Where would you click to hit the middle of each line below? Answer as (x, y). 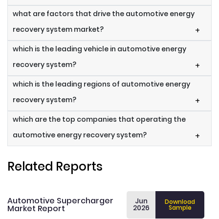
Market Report (36, 209)
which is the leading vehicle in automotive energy (99, 49)
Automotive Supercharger (60, 201)
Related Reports (55, 167)
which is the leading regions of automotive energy (101, 84)
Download (180, 202)
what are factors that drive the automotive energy (104, 14)
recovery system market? (58, 30)
